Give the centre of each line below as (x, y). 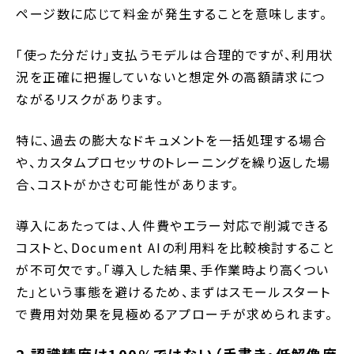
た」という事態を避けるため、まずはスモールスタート (173, 292)
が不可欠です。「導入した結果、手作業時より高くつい (173, 270)
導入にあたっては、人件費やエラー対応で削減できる (173, 226)
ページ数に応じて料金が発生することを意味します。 (172, 14)
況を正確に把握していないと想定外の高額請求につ (171, 77)
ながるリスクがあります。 (90, 99)
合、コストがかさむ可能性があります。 (128, 185)
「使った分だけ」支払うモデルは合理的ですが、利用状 (175, 55)
